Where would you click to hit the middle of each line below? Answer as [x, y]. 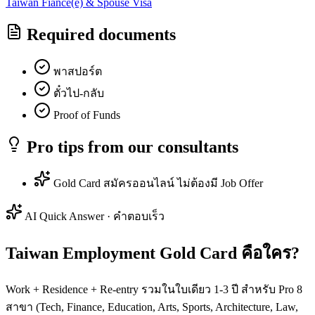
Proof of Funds [87, 115]
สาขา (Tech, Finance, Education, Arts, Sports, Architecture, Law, [152, 307]
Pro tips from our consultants [130, 147]
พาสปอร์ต [78, 71]
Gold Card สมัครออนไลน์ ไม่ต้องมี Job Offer [158, 184]
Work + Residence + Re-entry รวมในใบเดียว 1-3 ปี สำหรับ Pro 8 [154, 290]
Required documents [99, 34]
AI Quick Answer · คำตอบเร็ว [94, 217]
